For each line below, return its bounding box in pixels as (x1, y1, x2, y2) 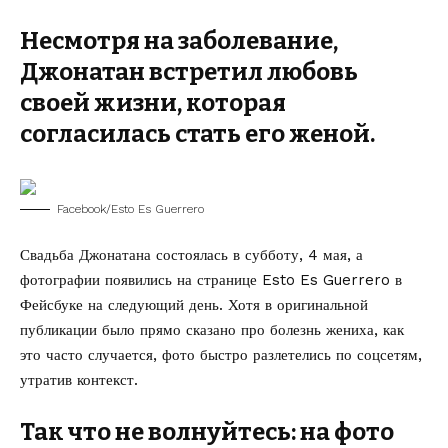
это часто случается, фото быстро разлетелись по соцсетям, (20, 346, 422, 364)
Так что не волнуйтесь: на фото (20, 418, 394, 446)
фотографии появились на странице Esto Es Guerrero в (20, 271, 402, 289)
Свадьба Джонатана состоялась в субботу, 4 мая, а (20, 246, 363, 264)
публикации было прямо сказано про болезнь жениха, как (20, 321, 404, 339)
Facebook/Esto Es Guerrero (57, 202, 204, 216)
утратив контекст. (20, 371, 138, 389)
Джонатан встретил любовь (20, 58, 358, 86)
